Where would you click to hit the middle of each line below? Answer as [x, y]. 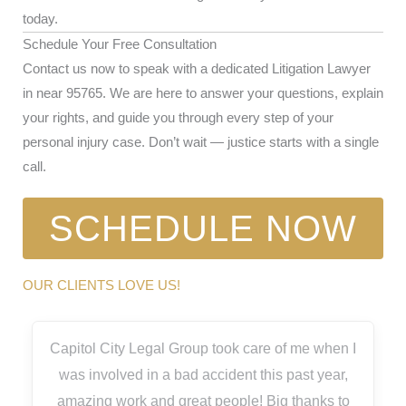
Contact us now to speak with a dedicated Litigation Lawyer [197, 68]
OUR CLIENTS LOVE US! [101, 285]
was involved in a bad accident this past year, [203, 374]
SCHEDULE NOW [203, 228]
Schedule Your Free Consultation [120, 44]
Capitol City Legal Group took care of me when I [203, 348]
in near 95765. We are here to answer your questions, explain [203, 93]
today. [40, 19]
